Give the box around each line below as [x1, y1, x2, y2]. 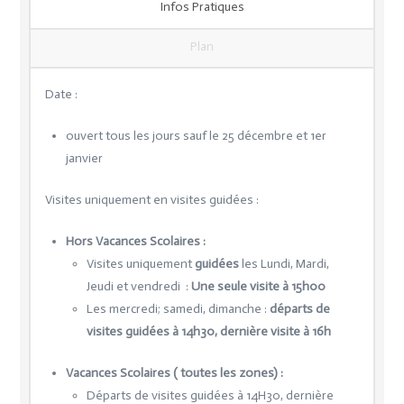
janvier [65, 150, 103, 166]
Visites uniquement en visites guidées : [44, 191, 259, 207]
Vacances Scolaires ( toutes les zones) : [65, 364, 283, 381]
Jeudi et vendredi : [86, 278, 191, 294]
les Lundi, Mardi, [241, 255, 329, 271]
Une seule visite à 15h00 [190, 278, 326, 294]
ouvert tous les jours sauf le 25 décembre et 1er [65, 127, 326, 143]
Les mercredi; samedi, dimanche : [86, 300, 267, 317]
